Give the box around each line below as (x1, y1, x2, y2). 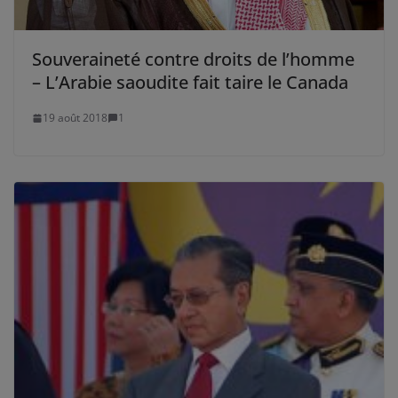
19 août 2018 (43, 110, 107, 126)
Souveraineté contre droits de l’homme (32, 47, 354, 72)
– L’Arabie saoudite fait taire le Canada (32, 70, 348, 95)
